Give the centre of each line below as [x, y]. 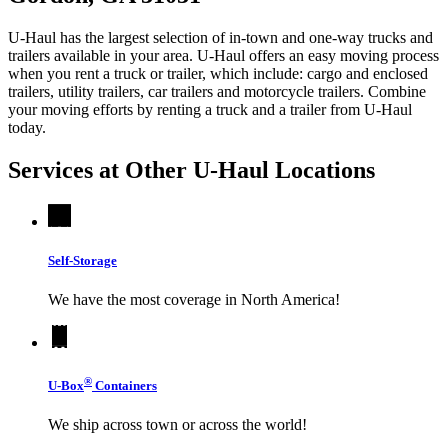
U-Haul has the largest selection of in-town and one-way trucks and [220, 38]
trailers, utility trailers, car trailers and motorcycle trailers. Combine [217, 92]
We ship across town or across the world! [177, 425]
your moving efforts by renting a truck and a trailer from [186, 110]
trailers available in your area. [102, 56]
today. [27, 128]
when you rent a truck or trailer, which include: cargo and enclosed [218, 74]
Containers [124, 386]
